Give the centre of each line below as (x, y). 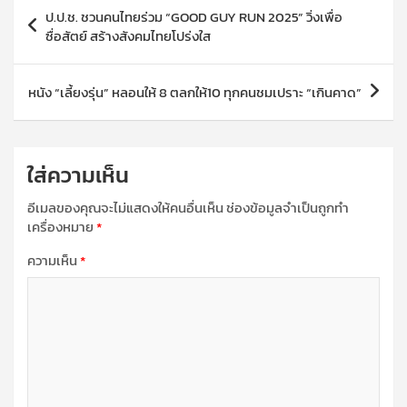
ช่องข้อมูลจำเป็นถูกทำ (288, 207)
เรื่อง (35, 31)
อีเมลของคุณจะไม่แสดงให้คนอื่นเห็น (125, 207)
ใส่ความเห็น (78, 174)
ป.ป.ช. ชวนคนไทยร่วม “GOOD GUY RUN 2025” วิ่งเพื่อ (194, 16)
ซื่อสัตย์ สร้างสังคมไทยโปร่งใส (128, 35)
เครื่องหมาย (62, 226)
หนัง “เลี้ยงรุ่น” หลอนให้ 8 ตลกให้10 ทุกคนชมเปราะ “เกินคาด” (195, 92)
